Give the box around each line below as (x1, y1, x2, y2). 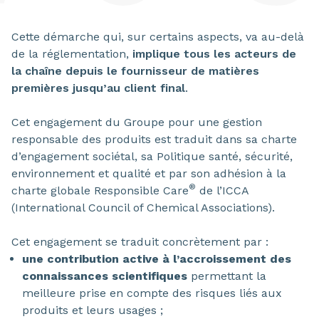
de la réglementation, (11, 47, 132, 61)
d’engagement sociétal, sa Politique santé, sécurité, (11, 150, 293, 163)
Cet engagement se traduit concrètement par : (11, 235, 272, 249)
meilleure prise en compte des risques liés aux (22, 286, 282, 300)
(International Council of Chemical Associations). (11, 201, 278, 214)
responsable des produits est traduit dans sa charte (11, 132, 297, 146)
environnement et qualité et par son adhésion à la (11, 167, 286, 180)
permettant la (187, 269, 266, 283)
